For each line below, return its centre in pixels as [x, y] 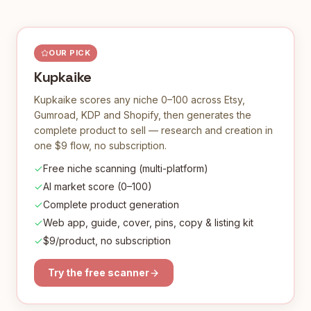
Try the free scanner [99, 272]
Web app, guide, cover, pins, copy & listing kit [148, 222]
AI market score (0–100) [98, 186]
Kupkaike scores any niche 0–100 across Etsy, [140, 100]
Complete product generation [111, 204]
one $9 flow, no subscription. [100, 145]
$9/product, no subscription [107, 241]
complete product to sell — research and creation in [153, 130]
